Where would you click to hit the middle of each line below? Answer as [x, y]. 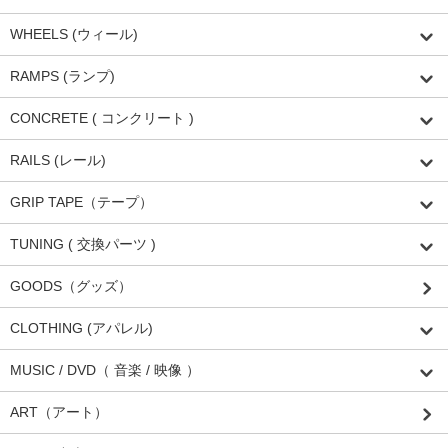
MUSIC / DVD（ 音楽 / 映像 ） [105, 370]
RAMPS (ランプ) [62, 76]
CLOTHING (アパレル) [81, 328]
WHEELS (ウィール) [74, 34]
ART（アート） [59, 412]
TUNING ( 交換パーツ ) [83, 244]
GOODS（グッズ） [71, 286]
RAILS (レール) [58, 160]
